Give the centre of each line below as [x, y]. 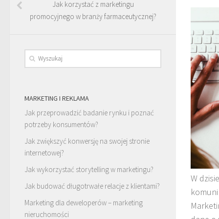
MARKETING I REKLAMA [57, 98]
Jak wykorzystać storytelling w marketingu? [89, 169]
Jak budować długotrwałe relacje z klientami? [92, 186]
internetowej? [44, 153]
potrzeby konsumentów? [61, 124]
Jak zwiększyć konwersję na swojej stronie [87, 141]
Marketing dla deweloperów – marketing [84, 202]
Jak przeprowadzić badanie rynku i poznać [89, 112]
